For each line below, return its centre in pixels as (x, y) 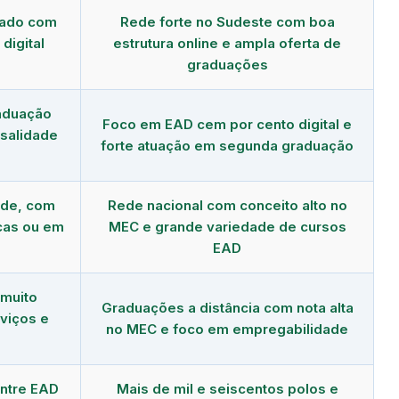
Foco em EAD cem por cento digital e (227, 124)
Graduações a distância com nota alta (227, 307)
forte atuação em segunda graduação (227, 145)
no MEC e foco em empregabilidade (227, 329)
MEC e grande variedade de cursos (227, 226)
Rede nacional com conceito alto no (227, 205)
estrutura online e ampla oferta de (227, 43)
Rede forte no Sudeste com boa (227, 21)
